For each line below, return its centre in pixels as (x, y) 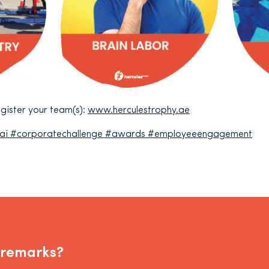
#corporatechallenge (55, 135)
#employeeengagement (200, 135)
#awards (124, 135)
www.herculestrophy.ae (139, 111)
